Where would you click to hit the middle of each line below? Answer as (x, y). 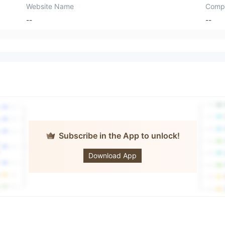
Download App (113, 156)
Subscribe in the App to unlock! (119, 136)
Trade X (122, 147)
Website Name (50, 6)
